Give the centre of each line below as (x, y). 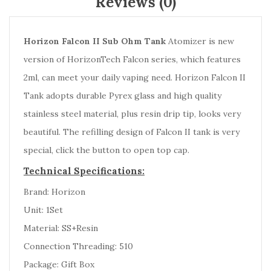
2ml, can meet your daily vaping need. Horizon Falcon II (135, 77)
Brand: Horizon (54, 192)
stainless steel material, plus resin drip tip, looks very (132, 114)
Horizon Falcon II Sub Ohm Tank (95, 41)
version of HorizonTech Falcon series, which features (132, 59)
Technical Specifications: (84, 171)
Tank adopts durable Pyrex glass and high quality (122, 96)
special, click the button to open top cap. (106, 150)
